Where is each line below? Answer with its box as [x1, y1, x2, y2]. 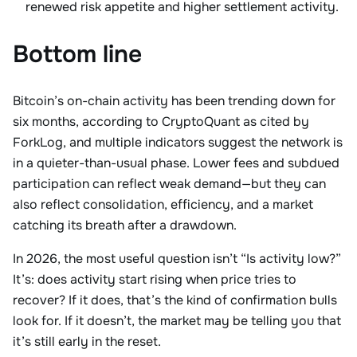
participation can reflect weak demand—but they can [13, 175, 326, 192]
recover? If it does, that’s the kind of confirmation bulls [13, 292, 337, 308]
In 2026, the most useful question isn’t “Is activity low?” [13, 250, 341, 267]
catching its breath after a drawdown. [13, 217, 237, 233]
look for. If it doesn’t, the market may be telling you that [13, 312, 341, 329]
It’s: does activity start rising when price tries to [13, 271, 296, 288]
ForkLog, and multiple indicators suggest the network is [13, 134, 343, 151]
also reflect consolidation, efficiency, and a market [13, 196, 313, 213]
